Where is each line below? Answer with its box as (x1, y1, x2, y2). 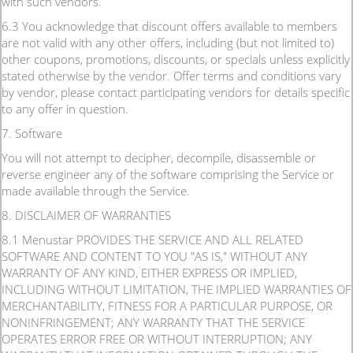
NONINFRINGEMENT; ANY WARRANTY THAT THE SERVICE (2, 314, 305, 330)
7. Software (2, 125, 62, 141)
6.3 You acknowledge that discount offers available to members (2, 18, 337, 34)
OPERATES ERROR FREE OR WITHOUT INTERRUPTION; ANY (2, 331, 312, 347)
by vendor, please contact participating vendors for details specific (2, 84, 350, 100)
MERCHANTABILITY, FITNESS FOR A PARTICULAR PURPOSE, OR (2, 298, 333, 314)
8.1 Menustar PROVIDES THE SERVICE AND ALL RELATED (2, 232, 303, 247)
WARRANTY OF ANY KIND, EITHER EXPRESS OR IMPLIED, (2, 265, 297, 281)
